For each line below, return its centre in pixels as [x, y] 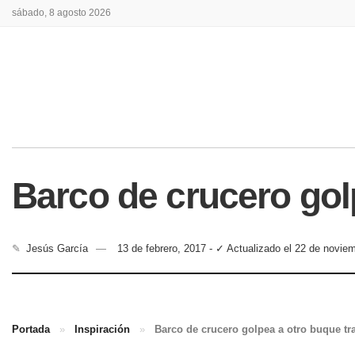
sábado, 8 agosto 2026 [61, 13]
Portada [31, 330]
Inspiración [102, 330]
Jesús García [57, 249]
